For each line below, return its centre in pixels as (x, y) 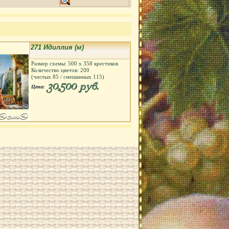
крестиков (105, 63)
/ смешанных (76, 77)
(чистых (42, 77)
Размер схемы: (50, 63)
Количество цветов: (56, 70)
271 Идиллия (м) (57, 47)
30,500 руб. (72, 87)
